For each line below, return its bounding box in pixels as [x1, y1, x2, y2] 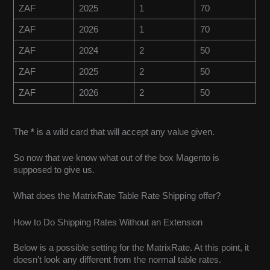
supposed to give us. [13, 165, 95, 175]
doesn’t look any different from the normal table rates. [13, 254, 222, 265]
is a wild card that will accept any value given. [37, 127, 215, 137]
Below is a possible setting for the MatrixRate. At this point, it [13, 242, 250, 253]
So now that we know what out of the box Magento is [13, 153, 220, 163]
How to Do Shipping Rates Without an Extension [13, 217, 203, 227]
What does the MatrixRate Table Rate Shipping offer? [13, 191, 221, 201]
